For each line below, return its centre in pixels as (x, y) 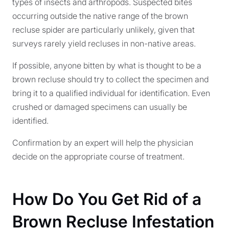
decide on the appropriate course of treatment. (98, 156)
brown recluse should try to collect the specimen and (110, 79)
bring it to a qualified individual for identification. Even (111, 93)
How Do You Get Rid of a (107, 199)
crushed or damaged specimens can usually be (100, 107)
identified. (30, 121)
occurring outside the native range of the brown (100, 16)
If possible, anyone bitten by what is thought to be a (107, 65)
